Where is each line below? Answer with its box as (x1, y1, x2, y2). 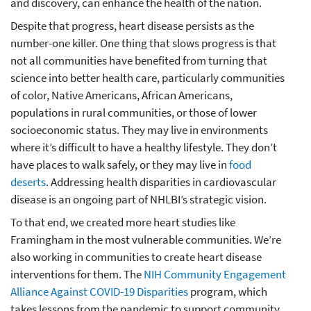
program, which (188, 283, 267, 299)
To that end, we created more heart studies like (10, 214, 235, 230)
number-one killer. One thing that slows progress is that (10, 35, 276, 51)
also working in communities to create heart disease (10, 249, 262, 264)
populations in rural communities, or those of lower (10, 104, 257, 120)
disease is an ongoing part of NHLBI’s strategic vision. (10, 191, 267, 207)
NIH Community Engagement (144, 266, 286, 282)
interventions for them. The (10, 266, 144, 282)
